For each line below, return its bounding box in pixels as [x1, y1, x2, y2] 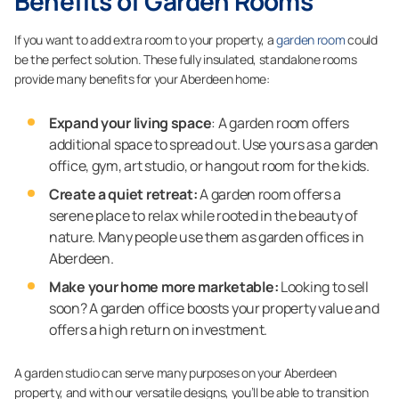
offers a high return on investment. [49, 320, 268, 339]
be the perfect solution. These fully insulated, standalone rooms [14, 51, 357, 68]
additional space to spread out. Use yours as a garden [49, 134, 379, 154]
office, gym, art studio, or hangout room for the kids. [49, 156, 370, 175]
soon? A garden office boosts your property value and [49, 298, 379, 318]
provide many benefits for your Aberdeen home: [14, 70, 270, 87]
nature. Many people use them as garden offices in [49, 227, 364, 247]
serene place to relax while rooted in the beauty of [49, 206, 358, 225]
